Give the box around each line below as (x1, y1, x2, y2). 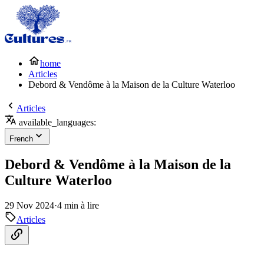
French (9, 134, 33, 143)
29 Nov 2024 (5, 200, 54, 210)
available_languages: (16, 117, 96, 127)
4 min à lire (57, 200, 99, 210)
